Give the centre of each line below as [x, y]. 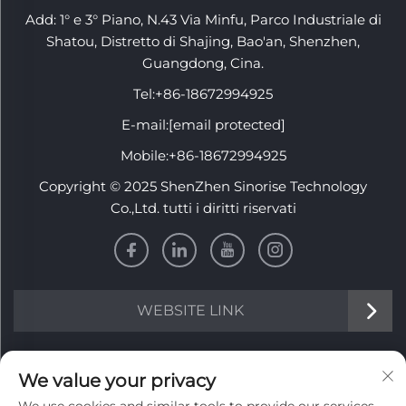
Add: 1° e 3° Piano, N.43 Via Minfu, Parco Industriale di [203, 20]
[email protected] [227, 125]
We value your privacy [117, 381]
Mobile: [144, 156]
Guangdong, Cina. [203, 63]
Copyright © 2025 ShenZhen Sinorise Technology [203, 187]
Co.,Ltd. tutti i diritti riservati [203, 208]
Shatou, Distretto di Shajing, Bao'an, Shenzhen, [203, 42]
